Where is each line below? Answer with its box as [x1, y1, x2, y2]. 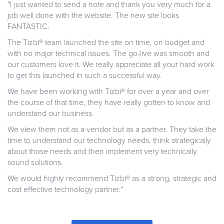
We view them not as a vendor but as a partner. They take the [7, 124, 216, 135]
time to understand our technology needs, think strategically [7, 135, 211, 146]
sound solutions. [7, 157, 63, 168]
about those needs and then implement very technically [7, 146, 197, 157]
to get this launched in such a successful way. [7, 70, 162, 81]
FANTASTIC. [7, 21, 49, 32]
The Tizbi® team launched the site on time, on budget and [7, 37, 204, 48]
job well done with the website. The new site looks [7, 10, 179, 21]
